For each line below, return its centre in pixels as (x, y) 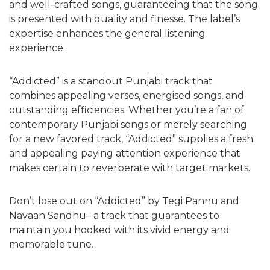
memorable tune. (51, 244)
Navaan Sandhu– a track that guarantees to (114, 215)
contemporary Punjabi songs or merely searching (128, 124)
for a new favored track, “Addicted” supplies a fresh (131, 139)
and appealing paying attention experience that (125, 153)
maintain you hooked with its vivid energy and (119, 230)
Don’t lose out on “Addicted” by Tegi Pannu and (124, 201)
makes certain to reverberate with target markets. (130, 168)
